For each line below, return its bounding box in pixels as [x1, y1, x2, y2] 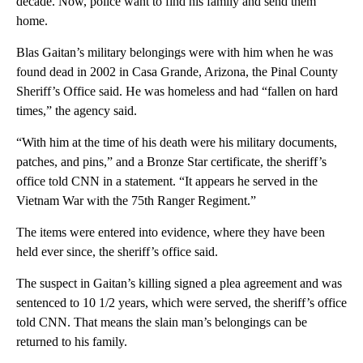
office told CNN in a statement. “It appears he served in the [16, 174, 318, 189]
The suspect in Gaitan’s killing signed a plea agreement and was [16, 276, 342, 291]
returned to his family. [16, 335, 127, 349]
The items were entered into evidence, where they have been [16, 225, 325, 240]
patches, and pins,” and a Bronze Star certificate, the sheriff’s [16, 155, 327, 169]
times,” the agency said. [16, 104, 137, 118]
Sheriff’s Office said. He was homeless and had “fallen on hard [16, 84, 338, 99]
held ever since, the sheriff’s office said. [16, 245, 218, 259]
